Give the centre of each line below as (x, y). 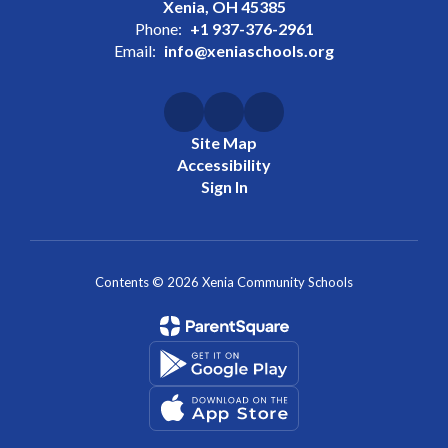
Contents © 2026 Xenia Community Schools (224, 282)
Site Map (224, 142)
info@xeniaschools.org (249, 50)
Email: (135, 50)
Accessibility (224, 164)
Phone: (158, 28)
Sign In (224, 186)
